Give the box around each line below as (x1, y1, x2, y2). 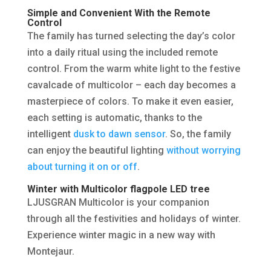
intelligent (27, 128, 73, 140)
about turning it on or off (27, 161, 137, 173)
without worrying (166, 145, 241, 157)
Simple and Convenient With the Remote (27, 7, 211, 19)
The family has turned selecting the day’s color (27, 30, 235, 42)
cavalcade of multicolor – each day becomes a (27, 79, 236, 91)
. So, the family (165, 128, 231, 140)
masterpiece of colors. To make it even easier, (27, 96, 233, 108)
